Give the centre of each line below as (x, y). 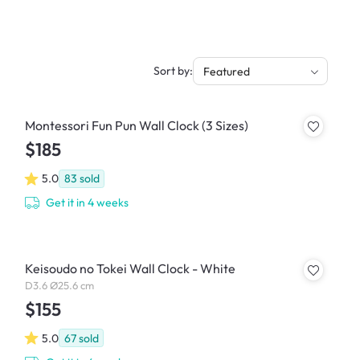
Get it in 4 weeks (88, 203)
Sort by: (173, 71)
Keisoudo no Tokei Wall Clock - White (130, 269)
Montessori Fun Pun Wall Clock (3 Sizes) (136, 125)
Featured (227, 72)
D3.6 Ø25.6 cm (59, 285)
